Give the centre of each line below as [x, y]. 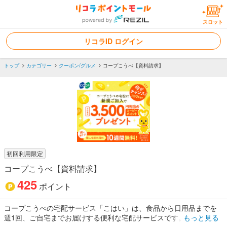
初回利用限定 [25, 153]
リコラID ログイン [113, 41]
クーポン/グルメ [77, 65]
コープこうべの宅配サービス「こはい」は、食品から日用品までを [110, 207]
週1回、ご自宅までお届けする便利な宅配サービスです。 [95, 217]
